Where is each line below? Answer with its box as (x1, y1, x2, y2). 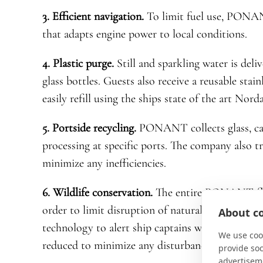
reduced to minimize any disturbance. (42, 238, 213, 253)
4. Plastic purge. (42, 56, 114, 71)
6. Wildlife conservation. (42, 186, 153, 200)
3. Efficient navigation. (42, 9, 144, 24)
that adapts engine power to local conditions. (42, 27, 247, 42)
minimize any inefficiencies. (42, 156, 166, 171)
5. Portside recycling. (42, 121, 136, 136)
